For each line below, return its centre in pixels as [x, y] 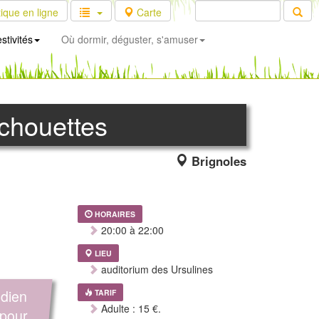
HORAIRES [115, 214]
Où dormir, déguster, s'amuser [130, 39]
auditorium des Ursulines [155, 269]
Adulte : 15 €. [129, 308]
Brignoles [217, 161]
